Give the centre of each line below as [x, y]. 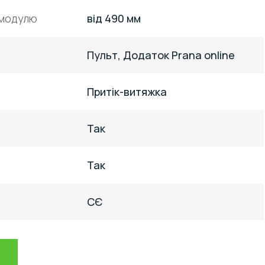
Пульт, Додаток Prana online [161, 55]
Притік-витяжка [127, 92]
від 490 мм [114, 18]
